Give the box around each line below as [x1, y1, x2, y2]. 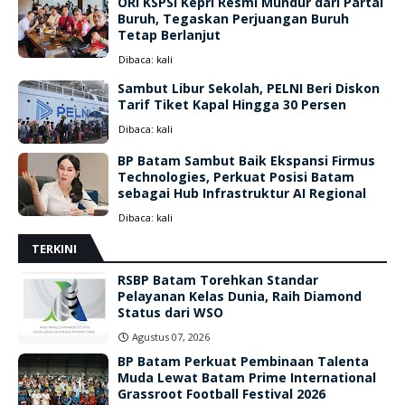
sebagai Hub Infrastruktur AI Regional [118, 184, 366, 202]
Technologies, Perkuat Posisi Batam [118, 168, 354, 185]
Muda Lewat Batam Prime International [118, 369, 376, 386]
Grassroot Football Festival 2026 [118, 385, 325, 402]
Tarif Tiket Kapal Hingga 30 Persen [118, 96, 346, 113]
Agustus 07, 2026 [132, 330, 210, 344]
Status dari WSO [118, 304, 223, 321]
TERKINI [32, 240, 77, 257]
